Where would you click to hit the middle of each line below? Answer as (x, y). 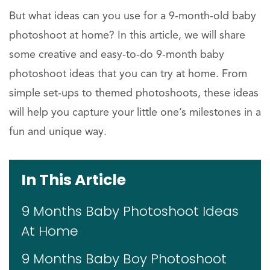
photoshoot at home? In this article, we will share (127, 35)
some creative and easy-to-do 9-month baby (117, 55)
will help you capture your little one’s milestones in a (135, 112)
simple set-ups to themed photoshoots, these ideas (134, 93)
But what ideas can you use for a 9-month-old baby (133, 16)
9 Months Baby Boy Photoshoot (124, 259)
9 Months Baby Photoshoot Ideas (130, 211)
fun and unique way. (58, 132)
